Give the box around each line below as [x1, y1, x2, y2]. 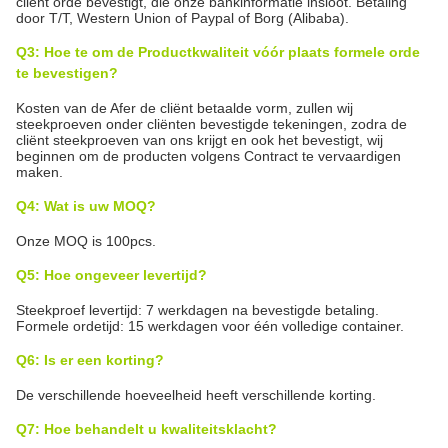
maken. [16, 164, 63, 180]
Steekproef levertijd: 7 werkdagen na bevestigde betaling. [16, 302, 379, 318]
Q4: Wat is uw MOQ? [16, 198, 156, 214]
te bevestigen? [16, 65, 118, 81]
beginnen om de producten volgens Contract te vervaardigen [16, 148, 401, 164]
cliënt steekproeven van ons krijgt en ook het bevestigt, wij [16, 132, 383, 148]
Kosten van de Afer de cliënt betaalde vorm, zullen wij [16, 100, 353, 116]
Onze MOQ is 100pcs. [16, 233, 156, 249]
